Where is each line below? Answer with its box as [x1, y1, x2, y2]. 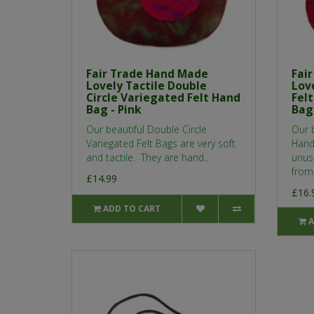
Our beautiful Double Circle [86, 123, 207, 137]
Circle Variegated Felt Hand [86, 90, 240, 106]
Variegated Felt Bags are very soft [86, 137, 235, 151]
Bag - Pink [86, 102, 142, 118]
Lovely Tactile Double [86, 78, 207, 94]
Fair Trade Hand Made [86, 66, 208, 82]
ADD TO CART [103, 203, 161, 215]
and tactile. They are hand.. [86, 151, 208, 165]
